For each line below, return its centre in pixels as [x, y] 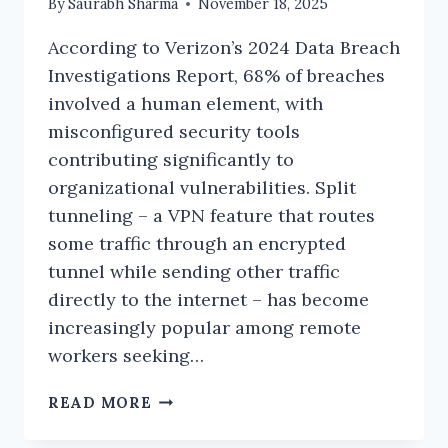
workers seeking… [126, 355]
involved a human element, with [185, 103]
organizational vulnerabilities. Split [202, 187]
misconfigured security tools [174, 131]
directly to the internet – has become [208, 299]
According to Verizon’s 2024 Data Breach [224, 47]
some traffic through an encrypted [197, 243]
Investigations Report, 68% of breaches [216, 75]
